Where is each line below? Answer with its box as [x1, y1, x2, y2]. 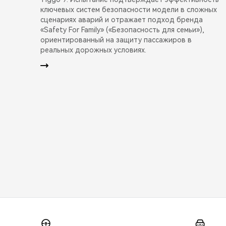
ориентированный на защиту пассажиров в [40, 35, 192, 44]
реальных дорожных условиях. [40, 45, 146, 54]
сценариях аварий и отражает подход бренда [40, 15, 203, 24]
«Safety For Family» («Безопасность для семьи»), [40, 25, 204, 34]
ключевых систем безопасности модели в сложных [40, 5, 217, 14]
